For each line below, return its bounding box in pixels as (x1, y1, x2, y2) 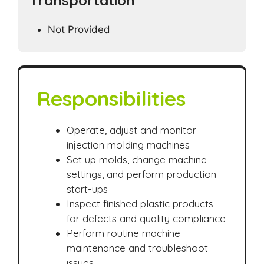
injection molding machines (67, 138, 190, 151)
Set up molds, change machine (67, 153, 207, 166)
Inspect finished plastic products (67, 197, 213, 210)
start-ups (67, 182, 108, 195)
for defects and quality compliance (67, 212, 226, 225)
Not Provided (48, 24, 110, 36)
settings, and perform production (67, 167, 216, 180)
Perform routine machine (67, 226, 180, 239)
